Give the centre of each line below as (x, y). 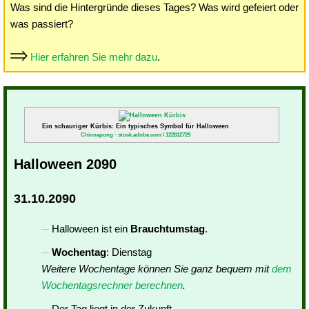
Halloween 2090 (65, 164)
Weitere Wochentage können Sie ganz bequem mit (157, 269)
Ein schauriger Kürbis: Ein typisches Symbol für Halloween (136, 126)
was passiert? (42, 24)
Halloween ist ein (91, 229)
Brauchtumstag (168, 229)
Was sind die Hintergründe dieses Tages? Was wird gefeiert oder (154, 7)
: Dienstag (129, 252)
